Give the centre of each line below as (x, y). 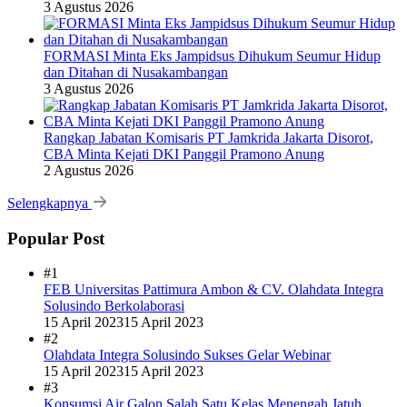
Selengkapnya (50, 203)
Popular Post (56, 238)
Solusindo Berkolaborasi (114, 306)
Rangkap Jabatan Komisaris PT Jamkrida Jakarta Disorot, (208, 137)
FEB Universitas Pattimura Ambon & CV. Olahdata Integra (213, 290)
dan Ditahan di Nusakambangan (136, 72)
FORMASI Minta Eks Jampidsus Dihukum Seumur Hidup (212, 55)
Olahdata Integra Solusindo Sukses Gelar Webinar (187, 355)
